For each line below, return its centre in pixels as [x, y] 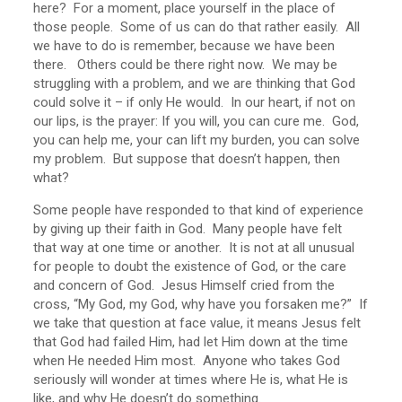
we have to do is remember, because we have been [184, 46]
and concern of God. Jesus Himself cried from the [184, 285]
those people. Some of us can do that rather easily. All [197, 27]
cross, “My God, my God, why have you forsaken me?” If [201, 304]
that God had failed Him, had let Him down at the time [191, 342]
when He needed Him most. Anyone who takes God [187, 361]
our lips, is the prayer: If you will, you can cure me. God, [197, 121]
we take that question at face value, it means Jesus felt [197, 323]
